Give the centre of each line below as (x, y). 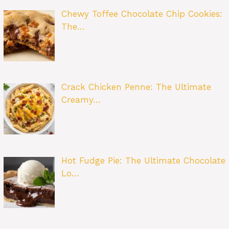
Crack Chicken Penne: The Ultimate (136, 87)
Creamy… (81, 100)
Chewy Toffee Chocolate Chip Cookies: (142, 14)
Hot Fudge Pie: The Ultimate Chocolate (143, 160)
